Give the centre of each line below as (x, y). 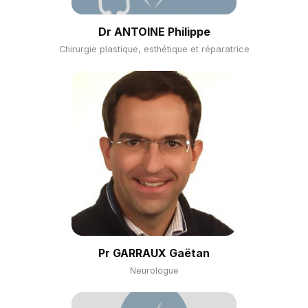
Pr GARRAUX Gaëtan (154, 253)
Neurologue (154, 271)
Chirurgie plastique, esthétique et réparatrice (154, 49)
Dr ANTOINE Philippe (154, 32)
